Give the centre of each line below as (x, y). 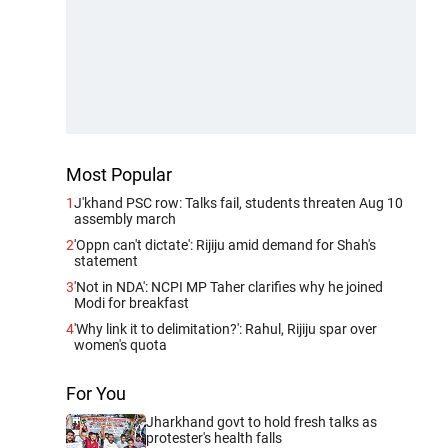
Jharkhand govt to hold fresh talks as (261, 421)
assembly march (125, 218)
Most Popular (119, 174)
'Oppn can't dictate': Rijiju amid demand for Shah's (225, 244)
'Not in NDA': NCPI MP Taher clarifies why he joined (228, 286)
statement (106, 260)
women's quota (120, 344)
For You (96, 393)
